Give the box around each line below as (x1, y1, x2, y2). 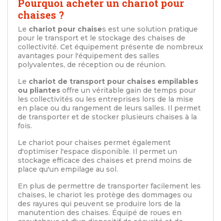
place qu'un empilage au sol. (18, 165, 118, 174)
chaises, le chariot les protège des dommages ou (18, 190, 192, 200)
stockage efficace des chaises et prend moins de (18, 156, 192, 165)
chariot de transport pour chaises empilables (29, 77, 198, 86)
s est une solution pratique (102, 25, 198, 34)
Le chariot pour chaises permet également (18, 138, 171, 147)
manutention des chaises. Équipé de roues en (18, 208, 182, 218)
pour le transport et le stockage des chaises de (18, 34, 185, 43)
